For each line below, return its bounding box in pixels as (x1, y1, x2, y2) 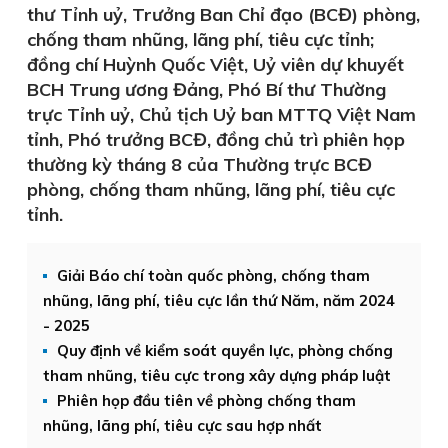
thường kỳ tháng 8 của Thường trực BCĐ (27, 153, 372, 176)
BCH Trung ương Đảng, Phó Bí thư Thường (27, 78, 386, 101)
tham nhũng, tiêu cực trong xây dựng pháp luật (43, 366, 391, 385)
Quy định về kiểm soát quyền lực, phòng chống (57, 341, 393, 360)
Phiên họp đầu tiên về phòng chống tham (57, 391, 356, 410)
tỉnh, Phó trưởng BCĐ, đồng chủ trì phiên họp (27, 128, 405, 151)
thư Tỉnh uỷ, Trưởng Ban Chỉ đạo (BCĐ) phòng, (27, 3, 420, 26)
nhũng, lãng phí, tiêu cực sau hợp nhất (43, 416, 322, 435)
